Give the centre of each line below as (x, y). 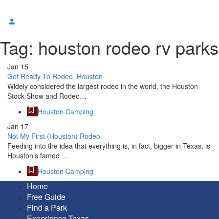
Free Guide (46, 197)
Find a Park (47, 208)
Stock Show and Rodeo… (47, 96)
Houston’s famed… (37, 155)
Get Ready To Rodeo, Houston (55, 76)
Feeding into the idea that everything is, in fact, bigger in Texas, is (109, 146)
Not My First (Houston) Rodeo (54, 136)
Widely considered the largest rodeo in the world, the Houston (103, 86)
